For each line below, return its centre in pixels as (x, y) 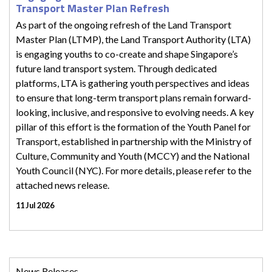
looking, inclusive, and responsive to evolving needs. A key (135, 112)
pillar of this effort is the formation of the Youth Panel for (133, 126)
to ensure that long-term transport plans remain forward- (134, 97)
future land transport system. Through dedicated (116, 68)
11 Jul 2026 (35, 205)
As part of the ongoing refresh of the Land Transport (124, 24)
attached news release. (63, 185)
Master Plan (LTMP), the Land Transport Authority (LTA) (133, 39)
